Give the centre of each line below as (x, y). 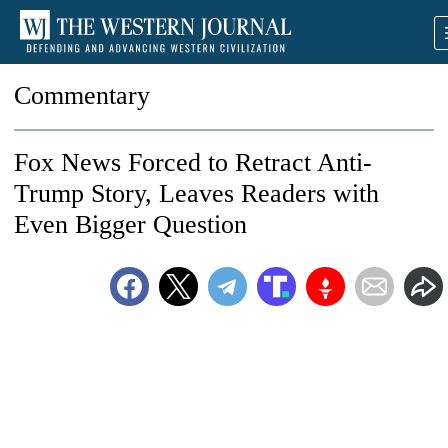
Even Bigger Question (130, 224)
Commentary (82, 95)
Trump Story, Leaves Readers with (196, 193)
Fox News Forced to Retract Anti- (193, 162)
